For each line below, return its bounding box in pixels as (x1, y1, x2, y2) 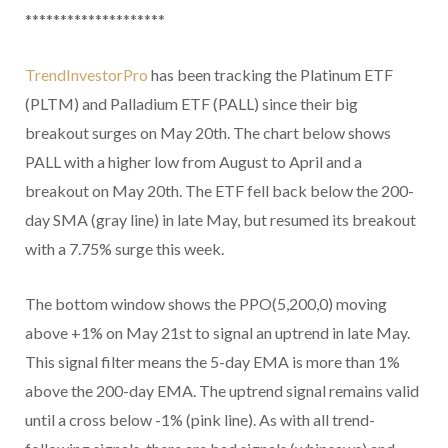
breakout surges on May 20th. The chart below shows (25, 123, 391, 143)
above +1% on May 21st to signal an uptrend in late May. (25, 323, 410, 343)
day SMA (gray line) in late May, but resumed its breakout (25, 210, 416, 230)
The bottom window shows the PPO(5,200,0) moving (25, 294, 387, 314)
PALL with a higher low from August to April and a (25, 152, 362, 172)
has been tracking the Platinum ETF (148, 65, 393, 85)
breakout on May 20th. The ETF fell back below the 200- (25, 181, 414, 201)
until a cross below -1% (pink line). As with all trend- (25, 410, 375, 430)
